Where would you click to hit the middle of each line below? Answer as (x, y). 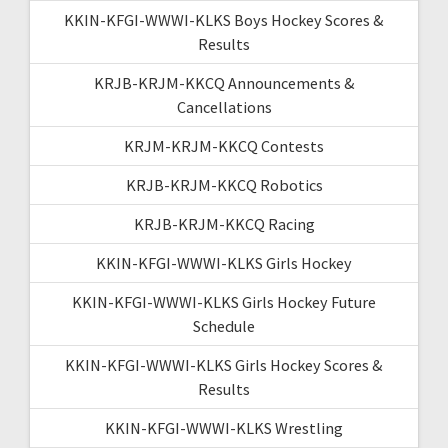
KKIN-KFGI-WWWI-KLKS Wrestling (224, 427)
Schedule (224, 325)
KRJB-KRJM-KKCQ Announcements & (224, 82)
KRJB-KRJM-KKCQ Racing (224, 223)
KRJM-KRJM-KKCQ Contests (224, 145)
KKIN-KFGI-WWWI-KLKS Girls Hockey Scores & (224, 364)
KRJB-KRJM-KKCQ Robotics (224, 184)
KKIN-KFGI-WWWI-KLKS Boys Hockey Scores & (224, 19)
